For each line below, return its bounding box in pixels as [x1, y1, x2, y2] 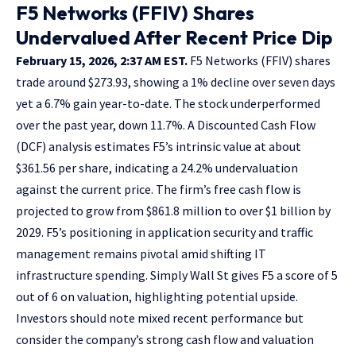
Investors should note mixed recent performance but [16, 309, 304, 326]
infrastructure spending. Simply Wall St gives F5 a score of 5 [16, 266, 338, 283]
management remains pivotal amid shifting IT [16, 245, 266, 261]
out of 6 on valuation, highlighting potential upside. [16, 288, 298, 304]
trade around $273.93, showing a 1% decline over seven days [16, 73, 335, 90]
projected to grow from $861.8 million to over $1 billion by [16, 202, 331, 219]
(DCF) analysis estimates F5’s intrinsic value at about [16, 137, 301, 154]
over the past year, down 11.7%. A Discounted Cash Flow [16, 116, 315, 133]
